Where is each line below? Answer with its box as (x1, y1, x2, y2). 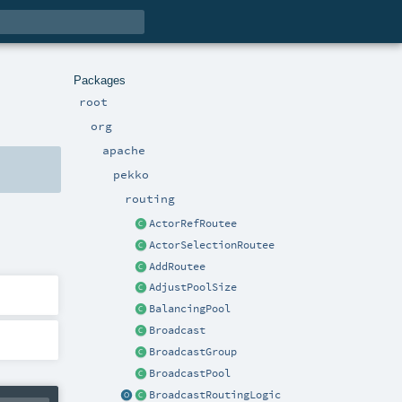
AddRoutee (149, 259, 206, 273)
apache (101, 142, 145, 157)
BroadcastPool (149, 367, 232, 380)
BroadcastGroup (149, 345, 238, 359)
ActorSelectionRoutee (149, 238, 275, 251)
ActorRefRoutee (149, 216, 238, 230)
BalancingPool (149, 302, 232, 316)
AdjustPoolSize (149, 281, 238, 294)
